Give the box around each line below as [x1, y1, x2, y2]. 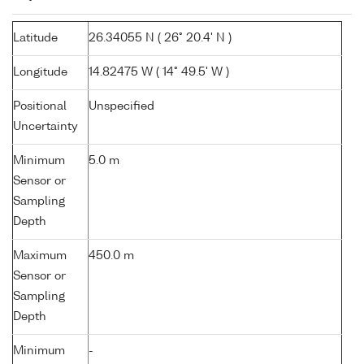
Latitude [13, 32, 58, 45]
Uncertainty [13, 121, 78, 133]
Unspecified [89, 101, 154, 113]
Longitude [13, 67, 67, 79]
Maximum [13, 250, 67, 262]
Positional [13, 101, 67, 113]
